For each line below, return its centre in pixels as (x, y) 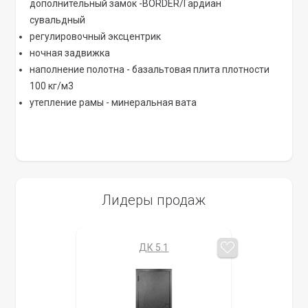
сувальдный (58, 20)
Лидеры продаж (154, 200)
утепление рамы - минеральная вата (113, 102)
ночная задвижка (70, 53)
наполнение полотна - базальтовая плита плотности (150, 69)
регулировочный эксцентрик (96, 36)
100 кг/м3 (52, 86)
